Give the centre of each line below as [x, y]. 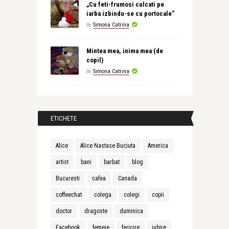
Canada [127, 178]
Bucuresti [67, 178]
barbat [111, 162]
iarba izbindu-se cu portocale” [130, 14]
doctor [64, 211]
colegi [131, 195]
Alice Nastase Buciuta [108, 146]
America [158, 146]
